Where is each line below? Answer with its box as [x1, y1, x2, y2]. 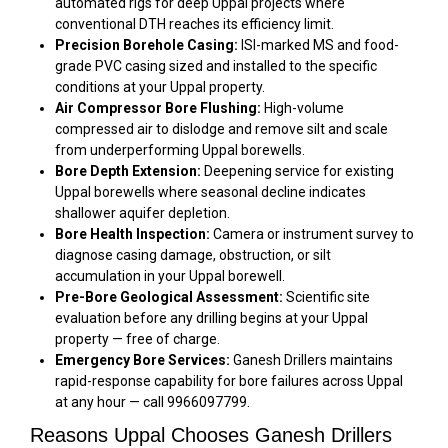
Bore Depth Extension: [55, 162, 201, 179]
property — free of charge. [55, 330, 220, 347]
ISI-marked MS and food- [238, 36, 399, 53]
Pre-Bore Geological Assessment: [55, 288, 283, 305]
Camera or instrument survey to [210, 225, 414, 242]
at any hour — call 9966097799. [55, 393, 250, 410]
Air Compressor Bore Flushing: [55, 99, 261, 116]
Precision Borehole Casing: [55, 36, 238, 53]
